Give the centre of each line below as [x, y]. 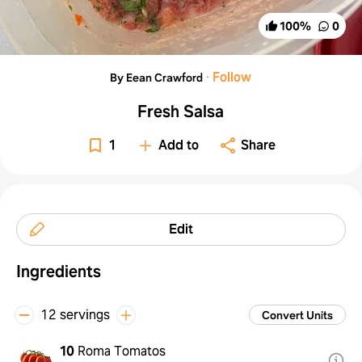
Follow [232, 77]
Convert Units [297, 315]
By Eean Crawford [157, 77]
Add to [179, 145]
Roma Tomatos [122, 351]
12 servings [75, 314]
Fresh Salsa [181, 111]
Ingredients [59, 271]
